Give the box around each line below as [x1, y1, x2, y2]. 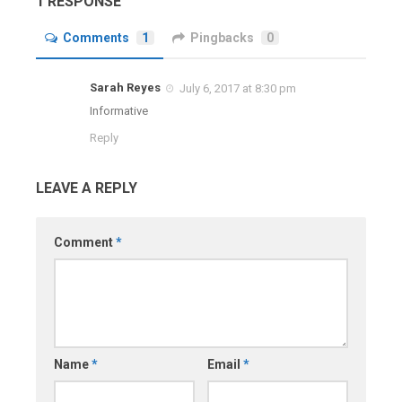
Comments [63, 30, 129, 45]
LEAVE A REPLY [36, 179, 137, 197]
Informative [90, 103, 148, 118]
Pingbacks [190, 30, 254, 45]
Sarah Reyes [90, 80, 161, 94]
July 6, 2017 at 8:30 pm [179, 81, 296, 95]
